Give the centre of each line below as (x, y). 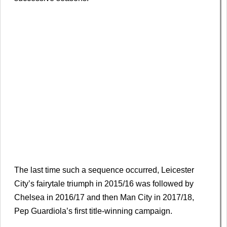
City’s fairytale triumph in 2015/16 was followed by (104, 184)
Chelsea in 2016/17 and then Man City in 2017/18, (104, 198)
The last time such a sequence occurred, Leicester (104, 170)
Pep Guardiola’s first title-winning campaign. (93, 211)
